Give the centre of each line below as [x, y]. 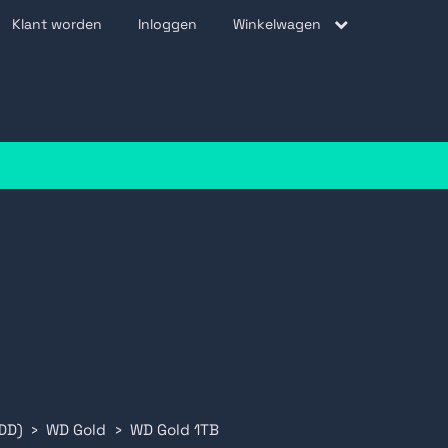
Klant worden [57, 24]
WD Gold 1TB [174, 430]
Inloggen [167, 24]
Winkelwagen [279, 24]
